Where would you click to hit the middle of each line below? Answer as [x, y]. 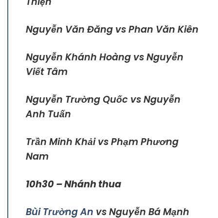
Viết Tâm [47, 72]
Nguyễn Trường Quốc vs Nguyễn [103, 100]
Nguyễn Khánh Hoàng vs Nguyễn [105, 57]
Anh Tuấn [48, 114]
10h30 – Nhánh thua [73, 184]
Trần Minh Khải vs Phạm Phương [102, 142]
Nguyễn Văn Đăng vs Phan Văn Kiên [112, 30]
